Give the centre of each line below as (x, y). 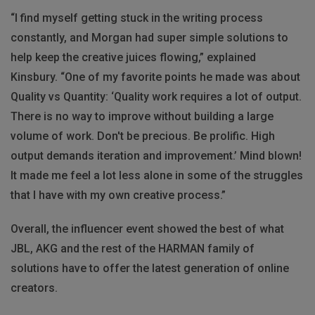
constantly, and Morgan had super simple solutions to (149, 37)
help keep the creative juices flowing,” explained (133, 57)
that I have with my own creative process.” (118, 195)
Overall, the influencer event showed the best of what (147, 229)
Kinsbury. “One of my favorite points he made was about (155, 77)
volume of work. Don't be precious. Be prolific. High (143, 136)
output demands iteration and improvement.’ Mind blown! (156, 155)
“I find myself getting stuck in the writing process (137, 18)
